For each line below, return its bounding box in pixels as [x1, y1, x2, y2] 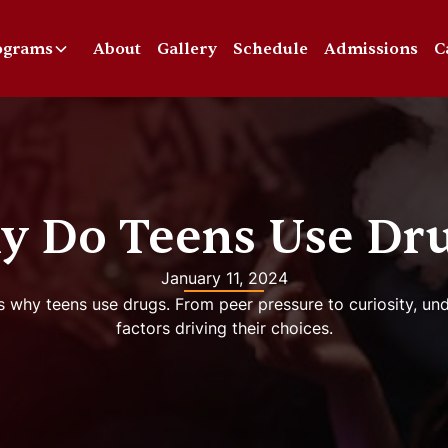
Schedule [232, 38, 308, 59]
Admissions [323, 38, 418, 59]
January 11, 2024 [160, 268, 288, 288]
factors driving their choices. [115, 318, 333, 338]
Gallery [156, 38, 217, 59]
